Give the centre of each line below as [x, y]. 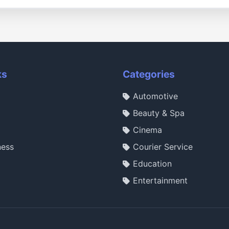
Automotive [155, 96]
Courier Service [163, 147]
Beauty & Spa [159, 113]
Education [152, 164]
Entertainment [160, 181]
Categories [149, 74]
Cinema [147, 130]
